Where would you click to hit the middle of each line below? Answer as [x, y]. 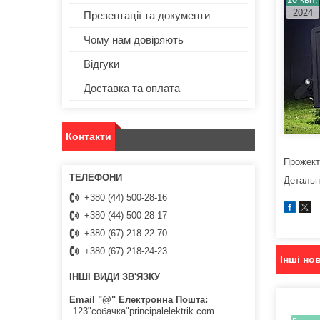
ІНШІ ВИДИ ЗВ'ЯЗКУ [115, 277]
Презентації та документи [147, 16]
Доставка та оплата [132, 89]
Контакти [89, 137]
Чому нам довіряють [134, 40]
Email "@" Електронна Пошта [137, 299]
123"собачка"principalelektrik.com [144, 311]
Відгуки [101, 64]
